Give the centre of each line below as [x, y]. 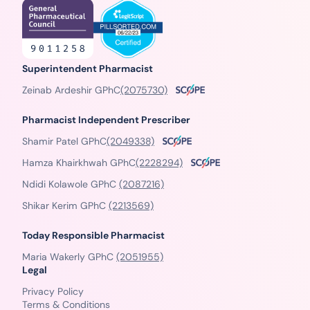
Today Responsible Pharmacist [93, 235]
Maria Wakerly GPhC [69, 256]
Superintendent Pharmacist [88, 68]
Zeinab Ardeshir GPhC [71, 90]
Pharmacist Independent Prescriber [106, 119]
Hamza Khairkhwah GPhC [79, 162]
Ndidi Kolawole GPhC [71, 184]
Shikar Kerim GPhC [65, 205]
